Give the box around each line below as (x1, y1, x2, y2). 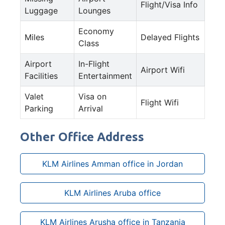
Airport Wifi (141, 64, 185, 75)
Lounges (78, 5, 110, 16)
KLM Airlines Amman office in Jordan (42, 158, 183, 169)
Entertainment (78, 70, 132, 81)
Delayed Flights (141, 32, 199, 42)
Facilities (25, 70, 58, 81)
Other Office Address (20, 130, 144, 144)
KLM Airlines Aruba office (64, 187, 161, 198)
